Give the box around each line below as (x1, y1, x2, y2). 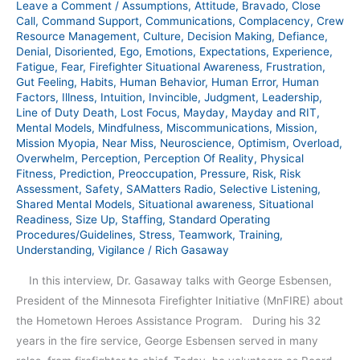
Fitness (16, 166, 53, 180)
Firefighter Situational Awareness (89, 59, 260, 73)
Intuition (100, 90, 142, 104)
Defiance (278, 29, 325, 43)
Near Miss (102, 136, 153, 149)
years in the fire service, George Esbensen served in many (16, 334, 318, 348)
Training (239, 227, 280, 241)
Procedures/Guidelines (16, 227, 133, 241)
